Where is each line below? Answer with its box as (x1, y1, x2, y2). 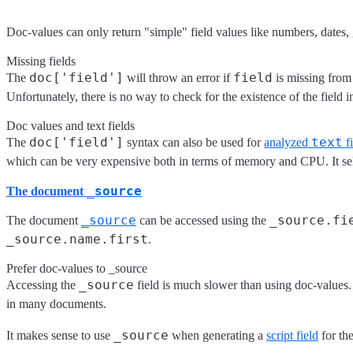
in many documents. (6, 296, 106, 310)
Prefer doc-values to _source (6, 261, 147, 275)
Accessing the (6, 277, 79, 292)
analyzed (264, 135, 311, 149)
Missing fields (6, 54, 76, 68)
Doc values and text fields (6, 118, 135, 132)
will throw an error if (124, 70, 233, 84)
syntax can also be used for (124, 135, 264, 149)
